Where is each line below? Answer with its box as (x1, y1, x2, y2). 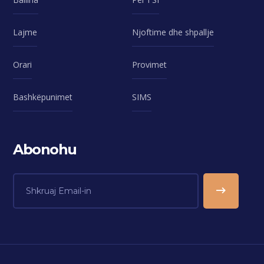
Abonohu (13, 140, 77, 158)
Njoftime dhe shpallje (132, 26, 214, 38)
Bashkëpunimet (13, 91, 73, 103)
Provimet (132, 58, 167, 70)
